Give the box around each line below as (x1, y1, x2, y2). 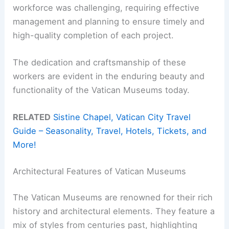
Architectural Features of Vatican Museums (13, 166, 187, 176)
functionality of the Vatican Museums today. (13, 84, 190, 95)
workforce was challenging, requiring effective (13, 2, 200, 13)
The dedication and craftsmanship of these (13, 57, 187, 67)
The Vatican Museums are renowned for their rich (13, 192, 213, 203)
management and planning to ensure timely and (13, 16, 205, 27)
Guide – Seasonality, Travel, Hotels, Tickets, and (13, 126, 207, 136)
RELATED (13, 112, 51, 123)
